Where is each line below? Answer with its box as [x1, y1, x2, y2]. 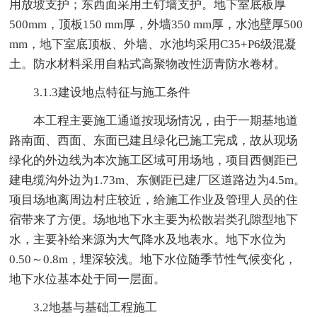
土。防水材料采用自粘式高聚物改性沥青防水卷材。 [9, 57, 287, 71]
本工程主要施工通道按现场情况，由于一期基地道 [9, 113, 299, 127]
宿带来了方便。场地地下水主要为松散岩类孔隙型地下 [9, 212, 299, 226]
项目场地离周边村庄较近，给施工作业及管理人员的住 [9, 192, 299, 207]
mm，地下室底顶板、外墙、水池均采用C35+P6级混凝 [9, 37, 297, 51]
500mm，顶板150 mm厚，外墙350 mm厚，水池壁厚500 [9, 17, 304, 31]
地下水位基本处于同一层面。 [9, 272, 166, 286]
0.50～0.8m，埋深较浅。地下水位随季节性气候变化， [9, 252, 297, 266]
